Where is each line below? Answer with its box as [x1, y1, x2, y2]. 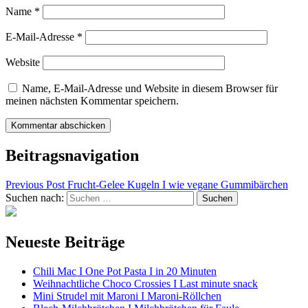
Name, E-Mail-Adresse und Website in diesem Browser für [22, 82, 278, 95]
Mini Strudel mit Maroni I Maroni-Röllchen [33, 289, 221, 302]
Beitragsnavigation [5, 146, 139, 164]
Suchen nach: [5, 191, 64, 203]
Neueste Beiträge [5, 232, 125, 251]
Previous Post [5, 178, 65, 190]
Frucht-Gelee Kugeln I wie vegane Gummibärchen [65, 178, 288, 190]
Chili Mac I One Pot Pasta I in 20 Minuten [33, 265, 217, 277]
